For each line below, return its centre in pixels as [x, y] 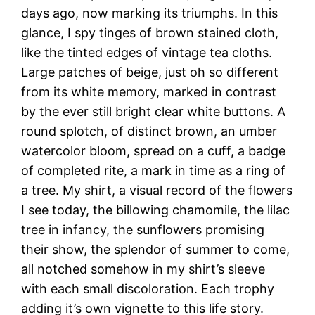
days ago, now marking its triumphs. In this [150, 13]
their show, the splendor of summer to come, [156, 249]
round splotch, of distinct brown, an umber [149, 131]
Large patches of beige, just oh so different [150, 72]
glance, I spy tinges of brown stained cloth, [150, 32]
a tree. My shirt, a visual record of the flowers [157, 190]
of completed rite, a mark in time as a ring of [154, 170]
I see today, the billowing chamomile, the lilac [156, 210]
